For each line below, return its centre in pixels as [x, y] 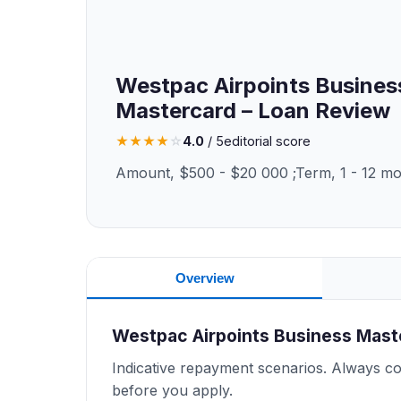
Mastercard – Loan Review [253, 111]
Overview [205, 277]
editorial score [267, 141]
